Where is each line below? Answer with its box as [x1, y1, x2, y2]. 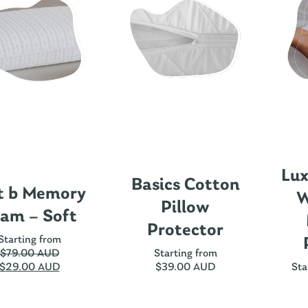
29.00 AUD [5, 262, 60, 274]
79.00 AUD [5, 248, 59, 260]
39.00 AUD [162, 262, 215, 274]
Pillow [161, 199, 210, 218]
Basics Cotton [131, 176, 240, 195]
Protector [147, 221, 223, 241]
